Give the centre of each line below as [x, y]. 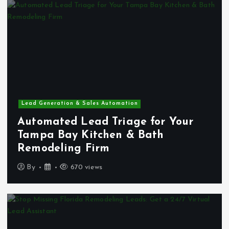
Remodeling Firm [64, 148]
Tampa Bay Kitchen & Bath [91, 135]
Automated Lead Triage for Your [106, 122]
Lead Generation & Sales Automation [79, 104]
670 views [85, 168]
